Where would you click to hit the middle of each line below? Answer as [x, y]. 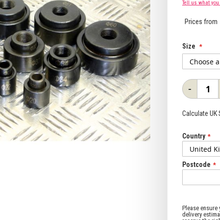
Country [194, 136]
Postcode [196, 165]
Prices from [201, 22]
